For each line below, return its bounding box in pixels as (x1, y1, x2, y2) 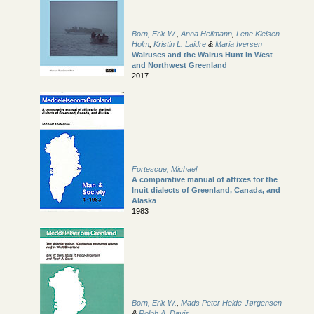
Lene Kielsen (236, 29, 280, 39)
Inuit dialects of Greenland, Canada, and (132, 186, 280, 195)
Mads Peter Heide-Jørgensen (181, 299, 282, 308)
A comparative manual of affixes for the (132, 175, 278, 184)
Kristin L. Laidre (153, 40, 206, 49)
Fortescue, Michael (132, 165, 197, 174)
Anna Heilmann (181, 29, 232, 39)
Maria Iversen (215, 40, 262, 49)
